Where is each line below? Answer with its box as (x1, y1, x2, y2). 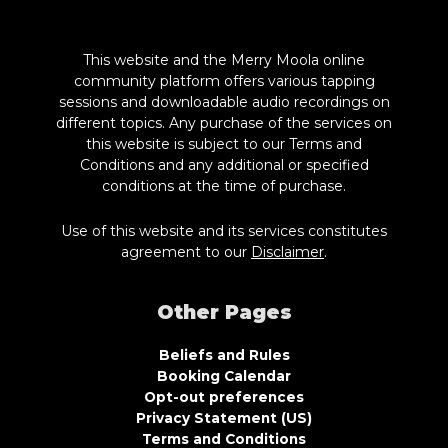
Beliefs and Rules (158, 347, 290, 364)
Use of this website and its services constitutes (61, 222, 387, 241)
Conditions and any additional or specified (79, 155, 369, 174)
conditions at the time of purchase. (102, 176, 346, 195)
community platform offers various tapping (73, 71, 375, 90)
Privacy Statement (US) (136, 410, 312, 427)
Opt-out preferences (144, 389, 304, 406)
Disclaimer (251, 243, 324, 262)
